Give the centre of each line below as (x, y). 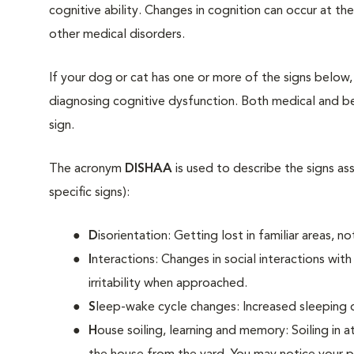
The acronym (87, 169)
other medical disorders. (117, 35)
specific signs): (89, 193)
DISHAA (149, 169)
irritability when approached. (169, 284)
